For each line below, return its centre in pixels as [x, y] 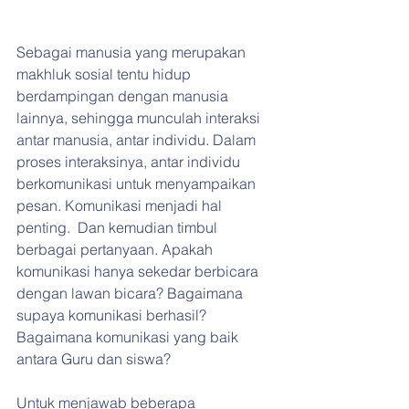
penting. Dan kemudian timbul [119, 228]
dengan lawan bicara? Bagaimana [131, 294]
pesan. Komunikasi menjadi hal [121, 206]
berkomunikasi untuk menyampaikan [138, 184]
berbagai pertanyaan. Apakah [116, 250]
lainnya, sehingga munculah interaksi [140, 118]
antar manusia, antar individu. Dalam [138, 140]
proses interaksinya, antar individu [130, 162]
